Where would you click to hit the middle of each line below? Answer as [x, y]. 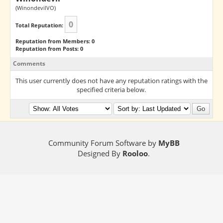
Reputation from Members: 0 [55, 41]
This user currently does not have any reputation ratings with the [111, 81]
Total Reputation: [39, 25]
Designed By [100, 153]
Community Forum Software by [103, 143]
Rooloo [135, 153]
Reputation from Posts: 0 [49, 49]
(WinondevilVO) [35, 8]
